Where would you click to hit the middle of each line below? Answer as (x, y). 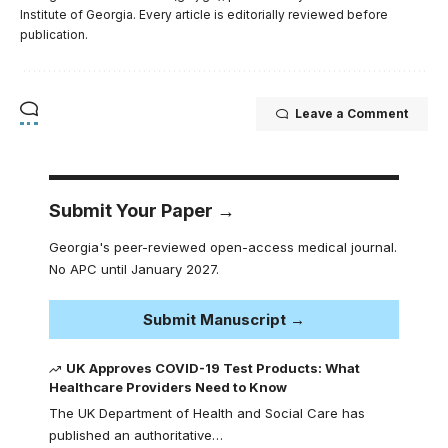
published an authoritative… (136, 435)
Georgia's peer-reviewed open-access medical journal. (223, 247)
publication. (54, 35)
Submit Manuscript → (224, 320)
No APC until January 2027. (134, 269)
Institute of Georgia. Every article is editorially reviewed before (204, 15)
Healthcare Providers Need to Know (168, 387)
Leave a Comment (351, 114)
